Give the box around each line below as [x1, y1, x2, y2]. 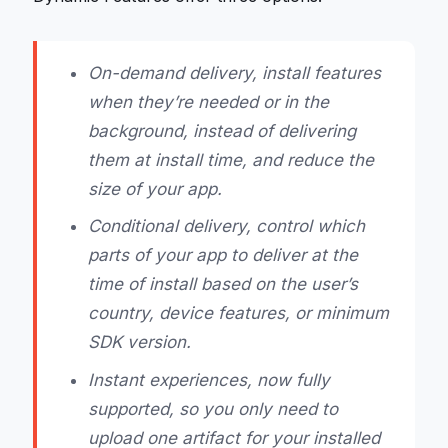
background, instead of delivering [88, 120, 357, 141]
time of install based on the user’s [88, 274, 359, 295]
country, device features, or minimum [88, 303, 390, 324]
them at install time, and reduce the [88, 149, 375, 170]
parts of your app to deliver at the [88, 245, 359, 266]
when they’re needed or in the [88, 91, 330, 112]
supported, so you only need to [88, 398, 339, 419]
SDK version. [88, 332, 192, 353]
